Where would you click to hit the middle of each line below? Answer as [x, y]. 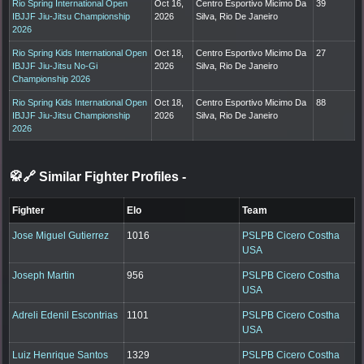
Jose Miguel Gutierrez [61, 236]
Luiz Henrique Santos [61, 355]
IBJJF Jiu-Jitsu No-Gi [55, 66]
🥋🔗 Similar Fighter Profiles [96, 177]
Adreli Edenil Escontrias [65, 316]
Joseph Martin [44, 276]
